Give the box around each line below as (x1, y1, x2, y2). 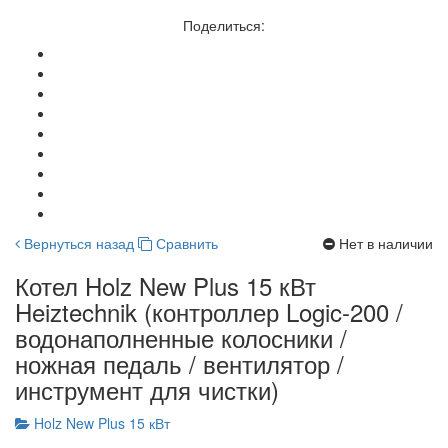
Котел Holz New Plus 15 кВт (15, 267, 316, 303)
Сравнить (156, 232, 218, 253)
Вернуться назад (20, 232, 134, 253)
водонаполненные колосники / (15, 319, 347, 355)
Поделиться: (183, 14, 265, 35)
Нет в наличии (339, 232, 433, 253)
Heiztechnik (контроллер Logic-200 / (15, 293, 403, 329)
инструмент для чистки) (15, 371, 279, 407)
